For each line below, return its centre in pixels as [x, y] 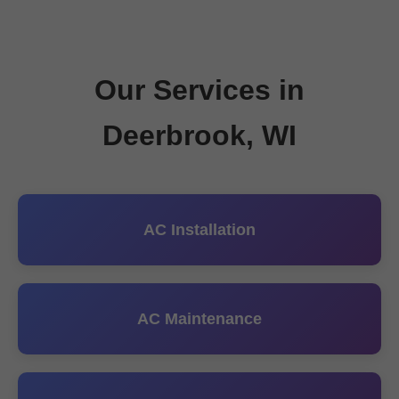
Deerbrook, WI [199, 135]
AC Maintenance [199, 319]
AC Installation [199, 230]
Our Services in [199, 90]
